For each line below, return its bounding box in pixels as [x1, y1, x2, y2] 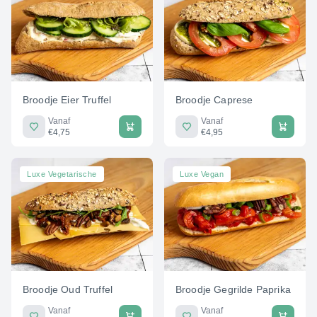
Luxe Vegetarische [27, 169, 97, 178]
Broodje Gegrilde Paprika [175, 283, 291, 295]
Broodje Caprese [175, 93, 253, 105]
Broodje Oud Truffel [23, 283, 113, 295]
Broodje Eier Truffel [23, 93, 112, 105]
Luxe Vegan [180, 169, 224, 178]
